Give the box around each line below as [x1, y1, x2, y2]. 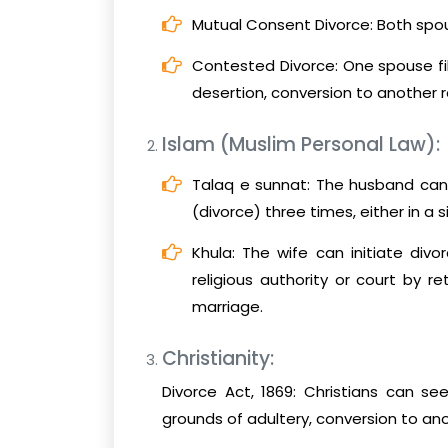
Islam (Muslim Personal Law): [162, 131, 440, 159]
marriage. [192, 296, 263, 318]
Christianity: [162, 345, 274, 373]
